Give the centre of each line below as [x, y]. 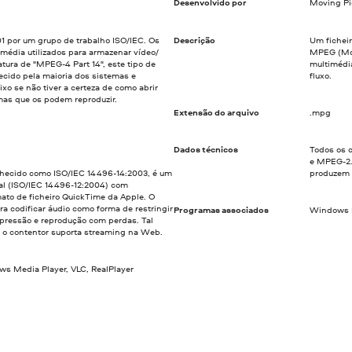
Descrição [194, 40]
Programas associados [221, 210]
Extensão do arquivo [216, 112]
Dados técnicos [205, 149]
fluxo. [321, 75]
